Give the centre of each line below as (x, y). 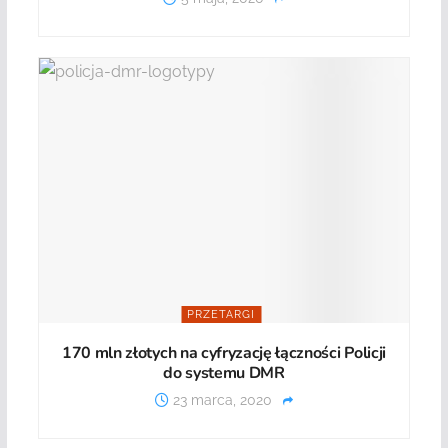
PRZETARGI (221, 314)
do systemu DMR (224, 372)
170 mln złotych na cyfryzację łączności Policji (224, 352)
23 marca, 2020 (220, 399)
